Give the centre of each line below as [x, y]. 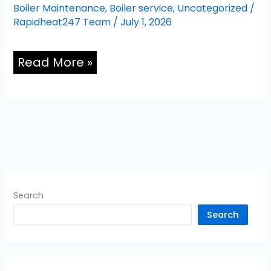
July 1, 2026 [146, 22]
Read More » [55, 62]
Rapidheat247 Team [64, 22]
